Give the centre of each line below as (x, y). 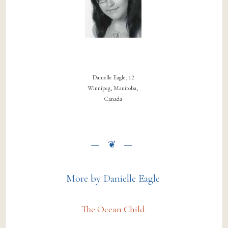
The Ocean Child (113, 209)
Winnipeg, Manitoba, (113, 88)
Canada (113, 99)
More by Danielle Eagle (113, 178)
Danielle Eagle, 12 (113, 78)
